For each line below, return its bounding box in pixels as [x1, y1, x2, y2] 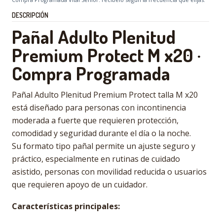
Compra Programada [12, 61, 170, 85]
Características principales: [12, 201, 120, 212]
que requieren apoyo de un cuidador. [12, 179, 147, 190]
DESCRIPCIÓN [12, 11, 48, 19]
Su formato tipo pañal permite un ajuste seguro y [12, 141, 195, 151]
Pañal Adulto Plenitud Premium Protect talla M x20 [12, 89, 198, 100]
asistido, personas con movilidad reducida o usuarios [12, 166, 207, 177]
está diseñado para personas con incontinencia [12, 102, 186, 113]
